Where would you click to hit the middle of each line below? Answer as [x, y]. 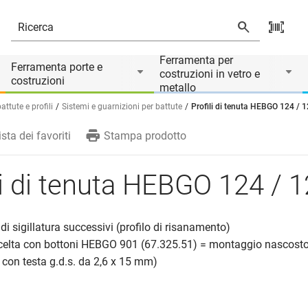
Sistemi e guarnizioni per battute [122, 107]
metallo [178, 88]
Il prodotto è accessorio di [69, 37]
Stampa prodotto [145, 136]
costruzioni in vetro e [210, 74]
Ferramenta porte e [57, 67]
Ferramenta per [196, 60]
